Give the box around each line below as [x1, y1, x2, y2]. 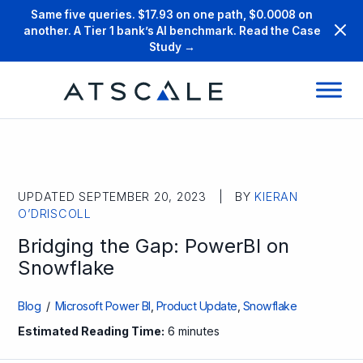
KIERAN [254, 190, 298, 203]
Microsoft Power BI [54, 299, 151, 313]
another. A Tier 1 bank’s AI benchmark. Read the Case [23, 24, 321, 37]
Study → [148, 41, 195, 53]
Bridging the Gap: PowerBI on [18, 234, 290, 258]
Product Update [156, 299, 237, 313]
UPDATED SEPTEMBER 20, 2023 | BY [18, 190, 255, 203]
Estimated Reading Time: [18, 323, 165, 338]
